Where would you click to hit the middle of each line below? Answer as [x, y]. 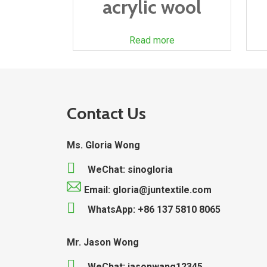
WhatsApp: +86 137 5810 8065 [154, 209]
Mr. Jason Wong [103, 242]
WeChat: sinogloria [130, 170]
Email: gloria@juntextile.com [148, 190]
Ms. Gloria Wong [103, 145]
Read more [152, 40]
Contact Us [106, 113]
